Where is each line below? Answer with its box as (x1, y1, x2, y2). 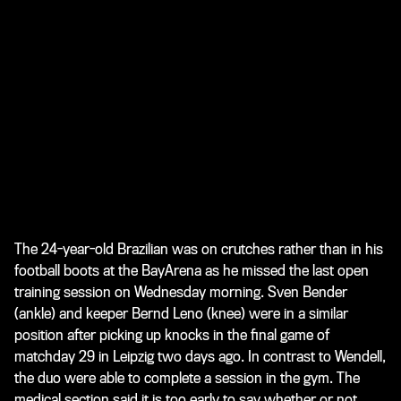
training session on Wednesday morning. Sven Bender (14, 283, 347, 301)
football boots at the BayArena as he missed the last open (14, 261, 369, 279)
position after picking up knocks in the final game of (14, 326, 329, 344)
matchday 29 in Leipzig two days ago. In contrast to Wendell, (14, 347, 386, 365)
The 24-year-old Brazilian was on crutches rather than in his (14, 240, 383, 258)
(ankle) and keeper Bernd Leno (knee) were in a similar (14, 304, 348, 322)
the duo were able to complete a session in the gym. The (14, 369, 360, 387)
